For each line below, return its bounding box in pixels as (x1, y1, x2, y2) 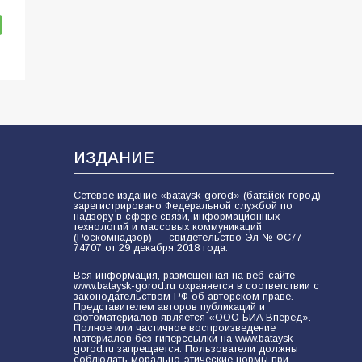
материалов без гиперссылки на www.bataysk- (73, 333, 297, 345)
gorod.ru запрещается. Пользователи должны (73, 343, 298, 356)
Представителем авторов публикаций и (73, 301, 265, 314)
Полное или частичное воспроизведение (73, 322, 276, 335)
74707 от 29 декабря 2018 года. (73, 242, 228, 255)
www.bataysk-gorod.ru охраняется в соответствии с (73, 280, 319, 293)
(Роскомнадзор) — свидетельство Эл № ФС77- (73, 232, 306, 244)
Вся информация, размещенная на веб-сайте (73, 270, 295, 282)
